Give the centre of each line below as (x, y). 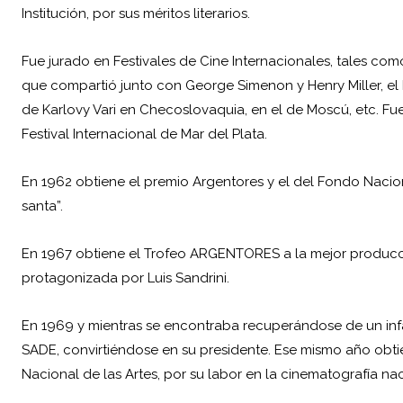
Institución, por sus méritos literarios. (136, 14)
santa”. (42, 206)
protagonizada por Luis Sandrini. (125, 278)
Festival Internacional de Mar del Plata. (144, 134)
